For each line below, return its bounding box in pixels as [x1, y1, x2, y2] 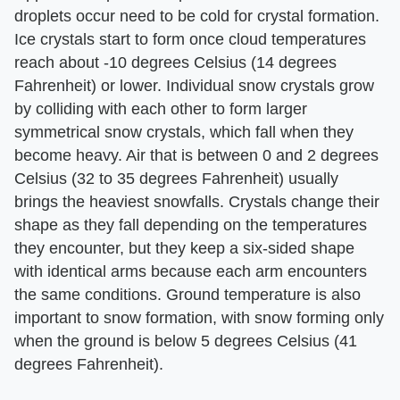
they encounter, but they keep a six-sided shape [14, 239, 354, 258]
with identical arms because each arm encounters [14, 262, 367, 281]
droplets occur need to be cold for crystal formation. [14, 7, 379, 26]
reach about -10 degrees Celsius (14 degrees [14, 54, 337, 72]
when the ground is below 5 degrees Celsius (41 [14, 332, 357, 351]
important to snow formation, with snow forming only [14, 309, 384, 328]
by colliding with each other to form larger [14, 100, 307, 119]
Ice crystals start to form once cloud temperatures [14, 30, 366, 49]
